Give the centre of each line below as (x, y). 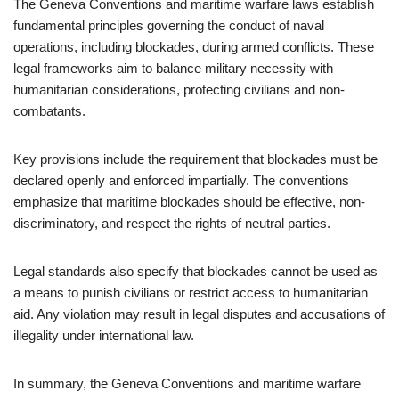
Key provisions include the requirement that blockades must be (195, 159)
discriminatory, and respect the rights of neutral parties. (172, 223)
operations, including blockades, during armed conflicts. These (194, 47)
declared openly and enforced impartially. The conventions (181, 180)
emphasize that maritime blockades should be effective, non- (189, 202)
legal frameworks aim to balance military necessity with (173, 68)
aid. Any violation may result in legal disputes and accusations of (199, 314)
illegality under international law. (104, 335)
